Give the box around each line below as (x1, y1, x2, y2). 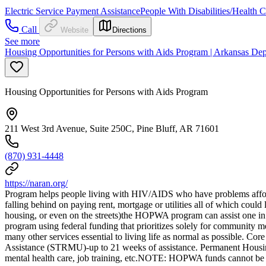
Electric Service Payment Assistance (5, 5, 140, 16)
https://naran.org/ (5, 178, 68, 188)
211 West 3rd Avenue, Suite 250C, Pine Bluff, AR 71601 (5, 123, 219, 134)
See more (5, 36, 40, 46)
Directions (112, 25, 147, 34)
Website (61, 25, 88, 34)
